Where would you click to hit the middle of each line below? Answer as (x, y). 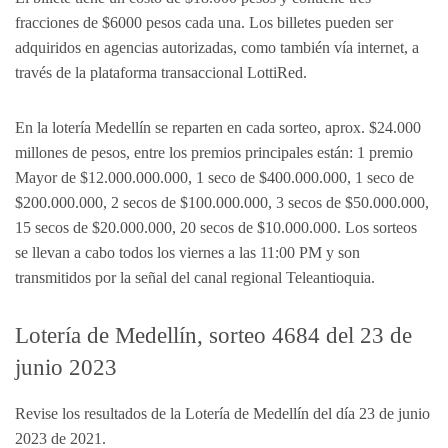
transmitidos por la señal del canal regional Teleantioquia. (195, 277)
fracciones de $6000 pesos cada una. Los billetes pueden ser (204, 22)
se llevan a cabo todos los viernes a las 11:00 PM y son (187, 252)
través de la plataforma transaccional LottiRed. (161, 72)
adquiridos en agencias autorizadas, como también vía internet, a (217, 47)
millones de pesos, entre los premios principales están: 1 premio (214, 152)
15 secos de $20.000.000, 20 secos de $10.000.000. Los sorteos (216, 227)
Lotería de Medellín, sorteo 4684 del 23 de (213, 335)
